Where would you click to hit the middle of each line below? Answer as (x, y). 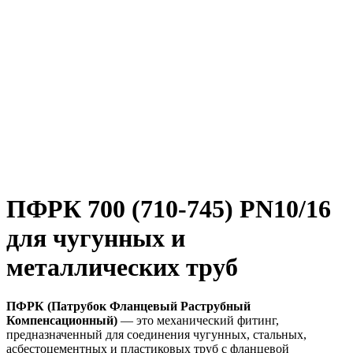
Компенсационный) (62, 320)
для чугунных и (96, 238)
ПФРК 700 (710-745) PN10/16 (169, 209)
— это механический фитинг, (198, 320)
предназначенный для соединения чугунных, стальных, (156, 334)
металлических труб (122, 268)
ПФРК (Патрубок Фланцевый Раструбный (128, 306)
